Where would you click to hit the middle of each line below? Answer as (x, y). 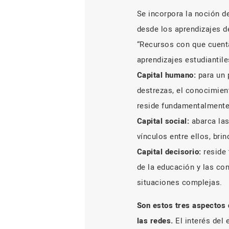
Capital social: (163, 121)
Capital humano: (166, 75)
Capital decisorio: (169, 152)
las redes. (155, 221)
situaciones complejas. (179, 183)
